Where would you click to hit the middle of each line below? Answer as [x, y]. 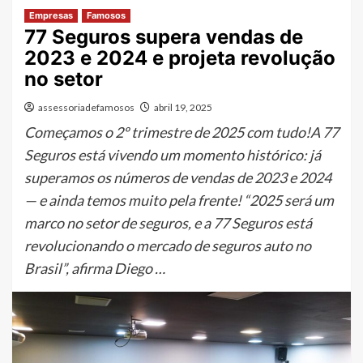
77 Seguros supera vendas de [164, 36]
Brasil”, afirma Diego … [95, 268]
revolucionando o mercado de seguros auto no [168, 245]
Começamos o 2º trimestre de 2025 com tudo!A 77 [181, 132]
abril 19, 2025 [183, 107]
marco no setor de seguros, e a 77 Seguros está [168, 222]
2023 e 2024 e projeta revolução [180, 58]
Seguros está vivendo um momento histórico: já [173, 154]
